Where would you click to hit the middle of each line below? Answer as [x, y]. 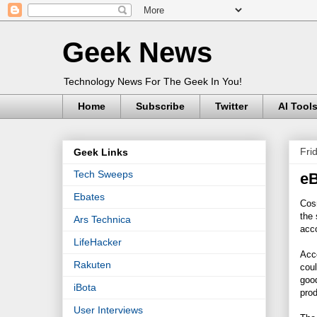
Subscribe [160, 106]
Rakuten [92, 265]
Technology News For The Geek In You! [153, 81]
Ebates [89, 197]
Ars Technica [102, 220]
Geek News [137, 52]
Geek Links [101, 152]
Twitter [231, 106]
